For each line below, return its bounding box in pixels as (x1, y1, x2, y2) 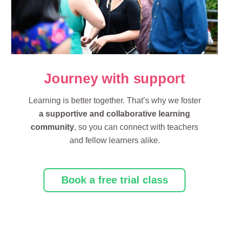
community (31, 123, 74, 132)
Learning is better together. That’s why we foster (28, 96, 201, 105)
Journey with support (44, 70, 185, 86)
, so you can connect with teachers (74, 123, 198, 132)
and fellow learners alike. (69, 136, 160, 145)
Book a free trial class (61, 174, 168, 186)
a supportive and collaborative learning (39, 109, 190, 119)
